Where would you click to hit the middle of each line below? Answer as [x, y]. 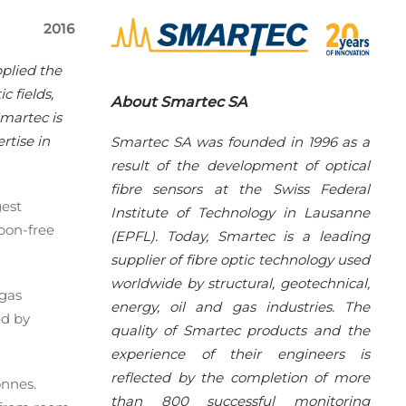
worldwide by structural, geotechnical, [240, 284]
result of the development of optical [240, 166]
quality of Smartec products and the [240, 331]
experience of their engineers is [240, 354]
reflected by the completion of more [240, 378]
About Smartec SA [179, 102]
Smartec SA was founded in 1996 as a [240, 142]
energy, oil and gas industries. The [240, 307]
